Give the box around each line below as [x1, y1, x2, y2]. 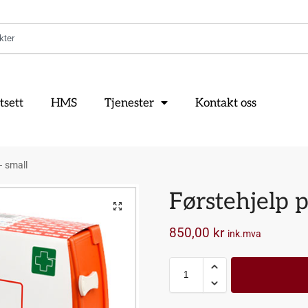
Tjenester [104, 96, 154, 110]
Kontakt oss [195, 96, 256, 110]
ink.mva [227, 228, 261, 240]
